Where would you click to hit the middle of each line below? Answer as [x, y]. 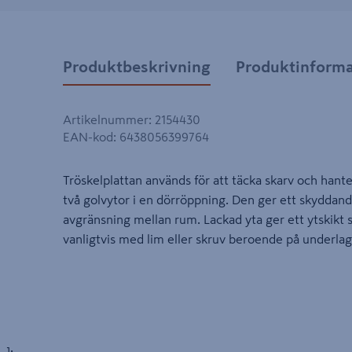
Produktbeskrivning [137, 66]
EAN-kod [88, 137]
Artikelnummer [106, 120]
